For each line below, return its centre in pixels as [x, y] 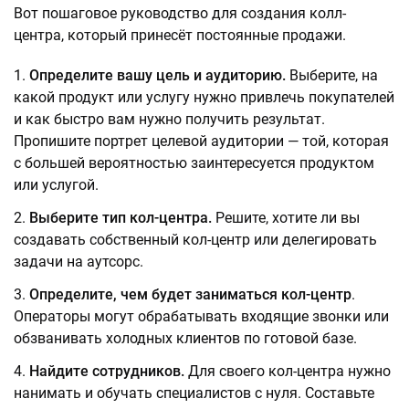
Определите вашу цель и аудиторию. [157, 75]
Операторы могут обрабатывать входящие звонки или [201, 316]
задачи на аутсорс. [79, 262]
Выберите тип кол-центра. [122, 218]
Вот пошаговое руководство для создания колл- [180, 13]
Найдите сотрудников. [109, 371]
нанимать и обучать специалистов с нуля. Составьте [194, 393]
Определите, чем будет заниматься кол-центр [190, 294]
